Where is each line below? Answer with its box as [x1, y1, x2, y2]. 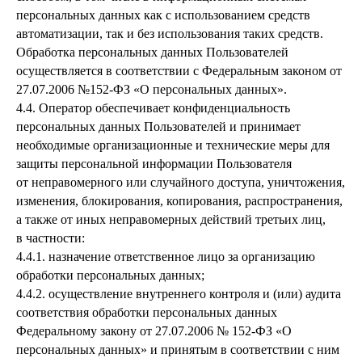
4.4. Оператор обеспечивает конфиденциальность [16, 101, 290, 115]
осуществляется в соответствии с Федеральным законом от [16, 64, 342, 78]
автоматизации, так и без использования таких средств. [16, 27, 323, 40]
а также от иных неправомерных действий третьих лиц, [16, 213, 326, 226]
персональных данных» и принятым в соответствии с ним [16, 343, 339, 356]
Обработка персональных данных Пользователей [16, 45, 288, 59]
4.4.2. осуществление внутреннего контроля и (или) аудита [16, 287, 341, 301]
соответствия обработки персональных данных [16, 305, 277, 319]
